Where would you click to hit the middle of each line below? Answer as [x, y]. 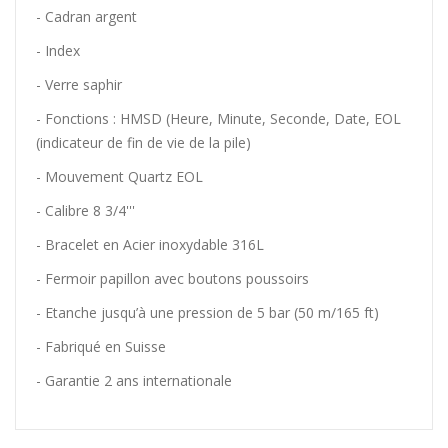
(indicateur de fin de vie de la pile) [143, 143]
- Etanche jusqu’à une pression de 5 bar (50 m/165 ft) [207, 313]
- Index [60, 51]
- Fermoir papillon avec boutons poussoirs [172, 279]
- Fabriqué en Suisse [101, 347]
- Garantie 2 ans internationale [134, 381]
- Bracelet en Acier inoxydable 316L [150, 245]
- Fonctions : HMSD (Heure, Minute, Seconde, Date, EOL [218, 119]
